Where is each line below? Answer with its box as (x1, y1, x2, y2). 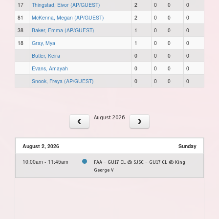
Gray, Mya (32, 39, 55, 46)
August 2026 (93, 113, 125, 121)
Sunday (178, 142, 197, 150)
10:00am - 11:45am (22, 157, 68, 165)
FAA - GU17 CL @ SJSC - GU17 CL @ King (94, 158, 185, 165)
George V (94, 166, 113, 173)
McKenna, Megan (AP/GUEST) (32, 13, 104, 21)
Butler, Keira (32, 51, 60, 59)
